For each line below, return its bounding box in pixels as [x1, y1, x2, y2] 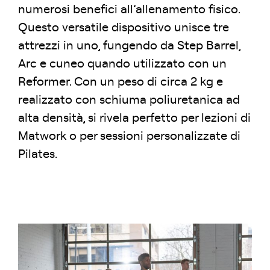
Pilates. [18, 148, 57, 160]
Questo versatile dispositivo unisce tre [18, 21, 229, 34]
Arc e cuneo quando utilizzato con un [18, 57, 227, 70]
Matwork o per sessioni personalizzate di [18, 130, 240, 142]
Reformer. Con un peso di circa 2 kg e [18, 75, 223, 88]
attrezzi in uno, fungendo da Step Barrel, [18, 39, 240, 52]
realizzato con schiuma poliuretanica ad [18, 93, 240, 106]
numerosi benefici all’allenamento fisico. [18, 3, 240, 16]
